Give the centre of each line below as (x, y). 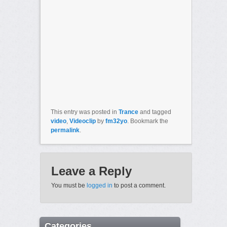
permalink (65, 130)
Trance (128, 112)
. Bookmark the (147, 121)
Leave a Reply (91, 171)
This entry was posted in (84, 112)
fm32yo (116, 121)
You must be (69, 186)
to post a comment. (139, 186)
